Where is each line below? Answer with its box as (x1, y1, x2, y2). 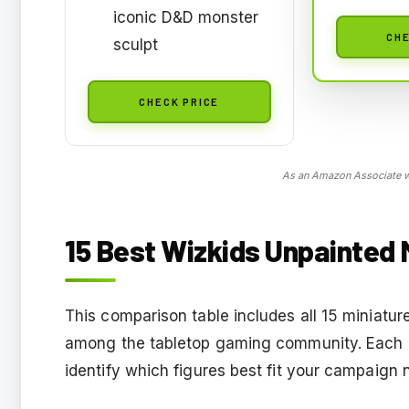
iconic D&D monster (113, 7, 258, 26)
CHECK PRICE (139, 94, 220, 108)
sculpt (113, 35, 158, 54)
